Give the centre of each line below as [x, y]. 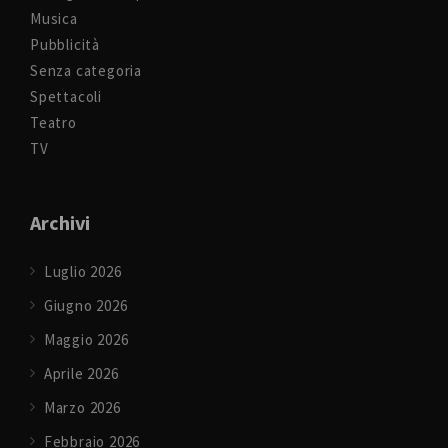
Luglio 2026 [82, 271]
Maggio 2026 [86, 339]
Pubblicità [65, 44]
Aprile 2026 [81, 373]
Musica [54, 18]
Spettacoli [66, 96]
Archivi [60, 222]
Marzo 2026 [82, 407]
